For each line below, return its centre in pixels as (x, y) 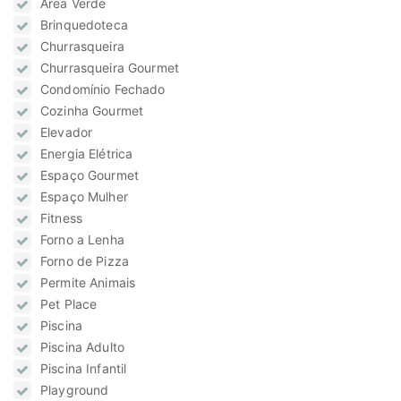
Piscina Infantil (84, 369)
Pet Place (69, 304)
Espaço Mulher (84, 197)
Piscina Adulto (82, 347)
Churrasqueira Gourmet (110, 68)
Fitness (61, 218)
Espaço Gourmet (90, 175)
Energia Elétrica (87, 154)
